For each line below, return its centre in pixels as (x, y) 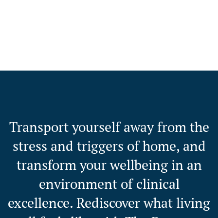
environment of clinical (109, 184)
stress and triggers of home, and (109, 146)
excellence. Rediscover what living (109, 203)
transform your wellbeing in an (109, 165)
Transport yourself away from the (109, 127)
